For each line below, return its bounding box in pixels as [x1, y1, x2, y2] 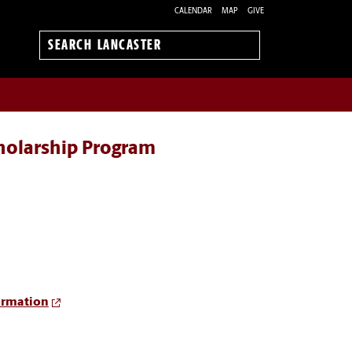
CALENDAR [174, 6, 212, 16]
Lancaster [48, 64, 101, 77]
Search [48, 47, 85, 60]
